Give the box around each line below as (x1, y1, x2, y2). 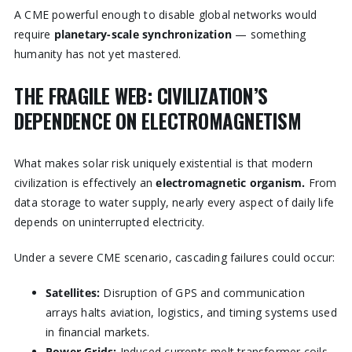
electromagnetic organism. (156, 174, 309, 190)
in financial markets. (45, 324, 150, 339)
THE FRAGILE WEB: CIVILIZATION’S (13, 81, 269, 110)
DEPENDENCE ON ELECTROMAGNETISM (13, 106, 302, 135)
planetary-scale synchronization (53, 27, 233, 42)
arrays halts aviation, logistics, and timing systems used (45, 304, 337, 320)
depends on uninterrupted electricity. (13, 214, 205, 229)
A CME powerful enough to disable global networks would (13, 7, 317, 23)
